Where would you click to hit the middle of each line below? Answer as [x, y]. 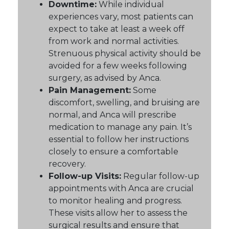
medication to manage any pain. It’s [120, 127]
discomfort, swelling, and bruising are [124, 103]
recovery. [67, 164]
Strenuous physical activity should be [125, 54]
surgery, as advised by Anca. [105, 78]
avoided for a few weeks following [118, 66]
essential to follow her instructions [119, 140]
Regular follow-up [160, 176]
